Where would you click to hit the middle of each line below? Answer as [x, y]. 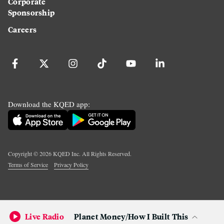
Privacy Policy [71, 164]
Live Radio [44, 216]
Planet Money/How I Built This [131, 216]
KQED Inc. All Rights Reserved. [91, 153]
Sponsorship [31, 12]
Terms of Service [28, 164]
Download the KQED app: [49, 104]
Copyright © [24, 153]
